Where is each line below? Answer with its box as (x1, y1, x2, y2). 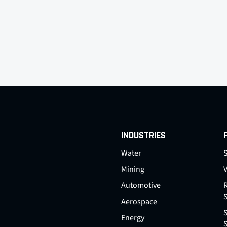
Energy (121, 212, 144, 223)
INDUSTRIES (121, 132, 166, 140)
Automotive (121, 180, 161, 191)
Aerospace (121, 196, 157, 207)
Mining (121, 164, 144, 175)
